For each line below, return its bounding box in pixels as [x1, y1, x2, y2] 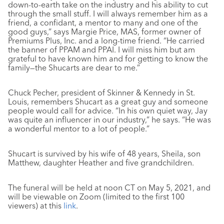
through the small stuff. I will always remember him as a [8, 8, 208, 18]
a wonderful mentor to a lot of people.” [8, 123, 149, 133]
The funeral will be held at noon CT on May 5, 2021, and [8, 182, 210, 192]
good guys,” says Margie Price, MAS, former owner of [8, 26, 201, 36]
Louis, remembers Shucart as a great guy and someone [8, 96, 208, 106]
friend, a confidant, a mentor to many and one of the [8, 17, 198, 27]
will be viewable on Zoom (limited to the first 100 [8, 191, 184, 201]
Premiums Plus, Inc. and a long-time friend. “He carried [8, 35, 204, 45]
